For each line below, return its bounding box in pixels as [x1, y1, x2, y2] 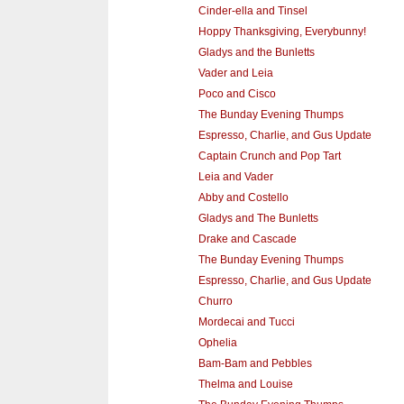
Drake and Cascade [197, 233, 297, 246]
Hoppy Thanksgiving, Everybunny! [197, 25, 366, 39]
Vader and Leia [197, 67, 273, 80]
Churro [197, 295, 233, 308]
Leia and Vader [197, 170, 273, 184]
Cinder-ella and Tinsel [197, 5, 308, 18]
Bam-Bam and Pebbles [197, 357, 312, 371]
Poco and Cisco [197, 87, 276, 101]
